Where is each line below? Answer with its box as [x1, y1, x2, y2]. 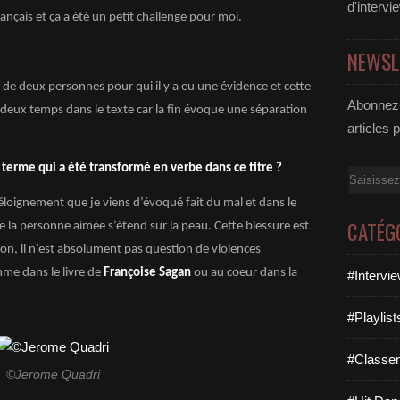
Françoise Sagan [101, 266, 191, 279]
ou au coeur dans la [191, 266, 297, 279]
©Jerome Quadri [5, 368, 100, 381]
